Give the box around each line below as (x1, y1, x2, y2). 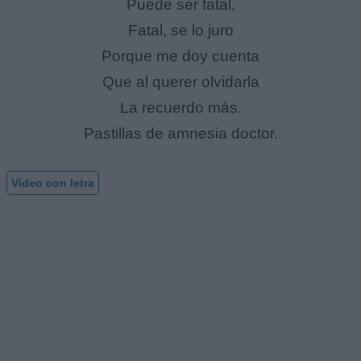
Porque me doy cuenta (102, 48, 259, 65)
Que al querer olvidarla (102, 73, 259, 91)
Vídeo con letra (11, 176, 94, 189)
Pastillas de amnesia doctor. (83, 125, 278, 143)
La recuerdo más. (119, 99, 242, 117)
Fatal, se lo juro (127, 22, 234, 39)
